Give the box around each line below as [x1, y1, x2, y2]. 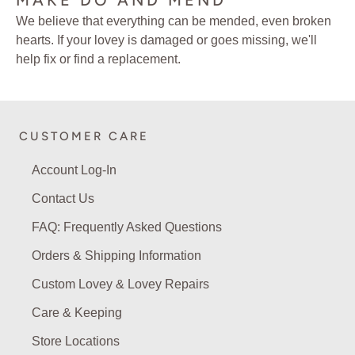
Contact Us [32, 192, 94, 206]
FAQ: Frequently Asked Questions [32, 220, 222, 235]
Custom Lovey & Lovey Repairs [32, 277, 209, 292]
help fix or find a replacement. [16, 52, 181, 67]
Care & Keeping [32, 306, 122, 320]
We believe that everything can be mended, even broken [16, 14, 331, 29]
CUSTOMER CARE [19, 129, 149, 144]
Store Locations [32, 334, 120, 349]
